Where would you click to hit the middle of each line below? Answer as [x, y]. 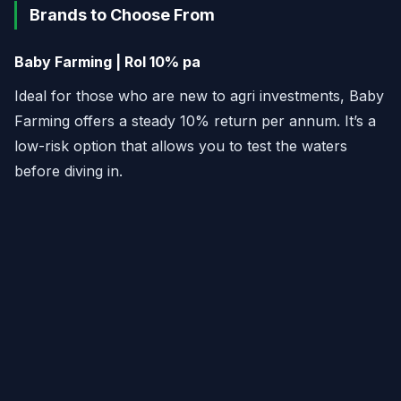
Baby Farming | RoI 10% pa [107, 62]
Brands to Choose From [122, 15]
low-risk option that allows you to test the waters [181, 146]
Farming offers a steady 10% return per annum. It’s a [195, 121]
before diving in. [68, 171]
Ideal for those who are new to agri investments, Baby [199, 96]
